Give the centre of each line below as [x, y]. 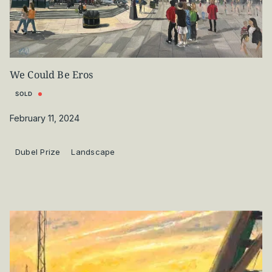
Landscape [93, 152]
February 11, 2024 [45, 118]
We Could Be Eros [52, 75]
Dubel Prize [38, 152]
